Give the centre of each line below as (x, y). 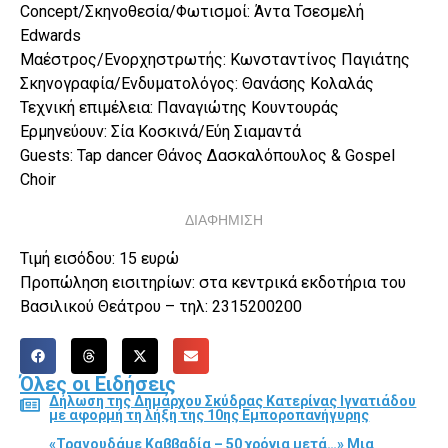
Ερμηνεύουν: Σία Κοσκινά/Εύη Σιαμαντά (160, 132)
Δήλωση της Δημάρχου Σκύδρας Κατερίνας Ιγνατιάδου (233, 400)
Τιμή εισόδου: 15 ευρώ (99, 258)
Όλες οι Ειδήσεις (98, 383)
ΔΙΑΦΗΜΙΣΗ (224, 219)
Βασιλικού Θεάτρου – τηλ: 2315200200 (161, 306)
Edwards (50, 36)
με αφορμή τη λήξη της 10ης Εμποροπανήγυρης (209, 414)
